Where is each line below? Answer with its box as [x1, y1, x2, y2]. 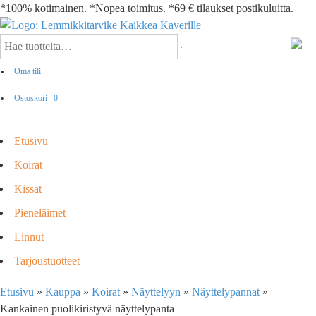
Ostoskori [14, 93, 49, 103]
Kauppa [45, 286, 80, 298]
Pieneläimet [14, 207, 66, 219]
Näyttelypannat [192, 286, 260, 298]
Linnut [14, 231, 44, 243]
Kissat [14, 183, 42, 195]
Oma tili [14, 66, 41, 76]
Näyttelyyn [131, 286, 181, 298]
